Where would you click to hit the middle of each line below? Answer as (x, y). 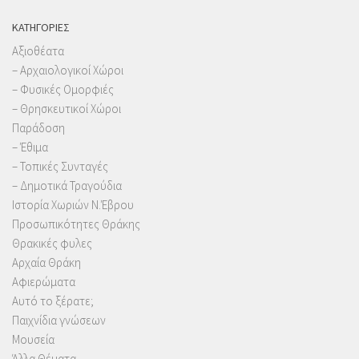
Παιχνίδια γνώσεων (59, 320)
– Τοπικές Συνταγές (60, 166)
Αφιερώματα (44, 282)
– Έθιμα (30, 147)
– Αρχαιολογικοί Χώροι (68, 70)
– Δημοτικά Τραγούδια (67, 186)
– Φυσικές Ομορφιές (63, 89)
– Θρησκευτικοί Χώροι (67, 109)
